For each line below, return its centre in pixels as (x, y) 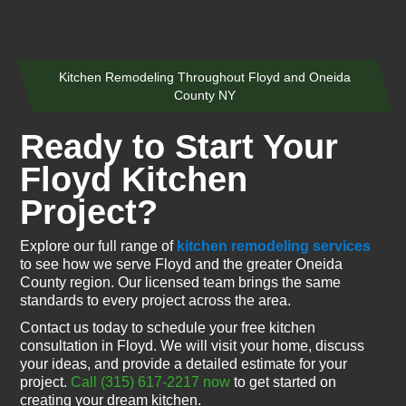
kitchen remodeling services (274, 246)
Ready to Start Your (179, 147)
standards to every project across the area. (156, 300)
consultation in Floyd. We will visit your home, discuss (193, 346)
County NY (205, 95)
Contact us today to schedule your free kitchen (168, 328)
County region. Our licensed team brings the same (181, 282)
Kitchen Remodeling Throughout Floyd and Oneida (205, 77)
